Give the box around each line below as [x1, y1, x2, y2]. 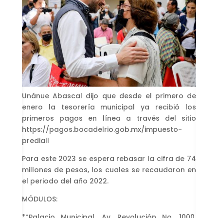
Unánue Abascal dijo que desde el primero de [21, 91, 197, 101]
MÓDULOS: [21, 194, 57, 204]
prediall [21, 135, 49, 145]
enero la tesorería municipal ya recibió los [21, 102, 197, 112]
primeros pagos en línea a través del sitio [21, 113, 197, 123]
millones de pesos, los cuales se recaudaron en [21, 164, 197, 175]
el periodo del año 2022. [21, 176, 109, 186]
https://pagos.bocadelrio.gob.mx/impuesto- [21, 124, 182, 134]
